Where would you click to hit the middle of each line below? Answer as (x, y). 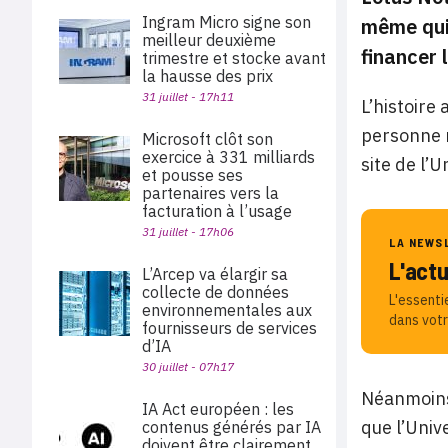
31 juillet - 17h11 (188, 96)
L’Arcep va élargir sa (215, 274)
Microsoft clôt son (207, 139)
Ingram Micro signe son (226, 22)
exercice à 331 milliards (228, 157)
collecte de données (215, 292)
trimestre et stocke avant (234, 58)
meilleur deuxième (209, 40)
